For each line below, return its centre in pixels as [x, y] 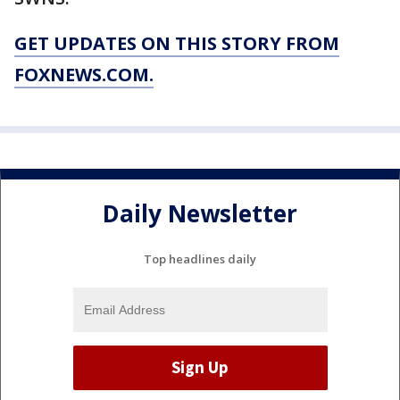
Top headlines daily [200, 258]
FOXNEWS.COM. [84, 75]
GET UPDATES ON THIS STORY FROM [177, 44]
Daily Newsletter [200, 213]
